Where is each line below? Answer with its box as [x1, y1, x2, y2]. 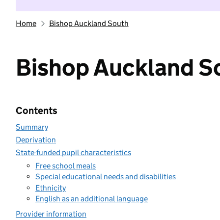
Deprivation [16, 135, 56, 144]
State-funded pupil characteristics [16, 148, 131, 157]
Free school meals [35, 161, 96, 170]
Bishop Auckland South [49, 19, 129, 28]
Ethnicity [35, 183, 66, 192]
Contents [16, 105, 57, 116]
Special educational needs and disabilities [35, 172, 176, 181]
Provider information [16, 209, 86, 219]
